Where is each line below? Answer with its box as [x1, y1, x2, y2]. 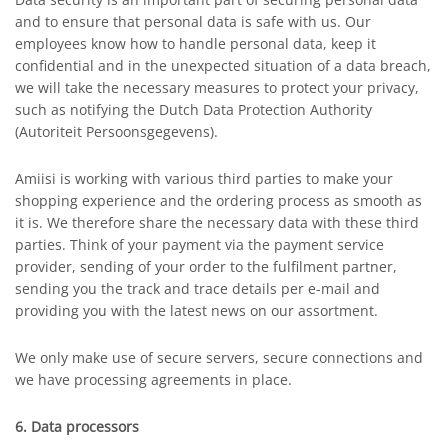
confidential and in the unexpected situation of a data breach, [15, 56, 431, 75]
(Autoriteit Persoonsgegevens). [15, 122, 218, 141]
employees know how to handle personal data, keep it [15, 34, 376, 53]
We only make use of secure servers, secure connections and [15, 348, 423, 367]
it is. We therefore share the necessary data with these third [15, 213, 419, 232]
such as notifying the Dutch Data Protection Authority [15, 100, 372, 119]
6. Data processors [15, 417, 139, 436]
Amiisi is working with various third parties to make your [15, 169, 393, 188]
